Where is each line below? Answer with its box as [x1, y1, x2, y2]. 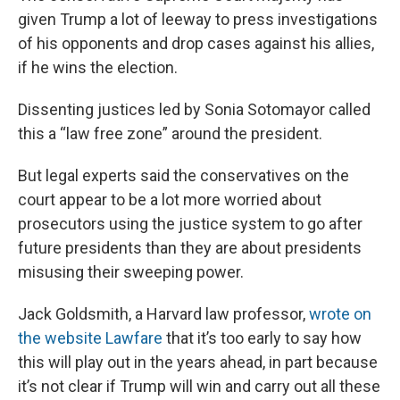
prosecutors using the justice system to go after [18, 214, 362, 234]
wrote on [309, 304, 371, 324]
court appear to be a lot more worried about [18, 190, 321, 210]
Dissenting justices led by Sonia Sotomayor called [18, 100, 371, 120]
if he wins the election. [18, 58, 178, 78]
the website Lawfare [18, 329, 162, 348]
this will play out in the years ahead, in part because [18, 353, 378, 372]
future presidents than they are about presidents [18, 238, 362, 258]
